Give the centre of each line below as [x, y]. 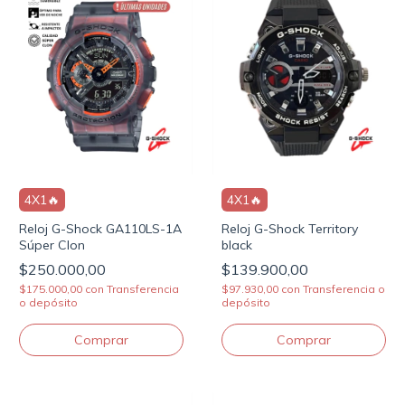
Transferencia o [344, 288]
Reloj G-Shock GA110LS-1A [100, 228]
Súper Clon [52, 245]
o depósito [48, 302]
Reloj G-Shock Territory [290, 228]
